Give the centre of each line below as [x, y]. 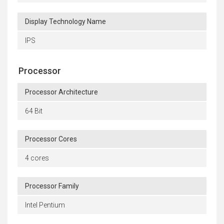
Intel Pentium [45, 205]
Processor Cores [51, 139]
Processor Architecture [61, 92]
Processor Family [52, 186]
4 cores [37, 158]
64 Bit [34, 111]
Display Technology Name [65, 22]
